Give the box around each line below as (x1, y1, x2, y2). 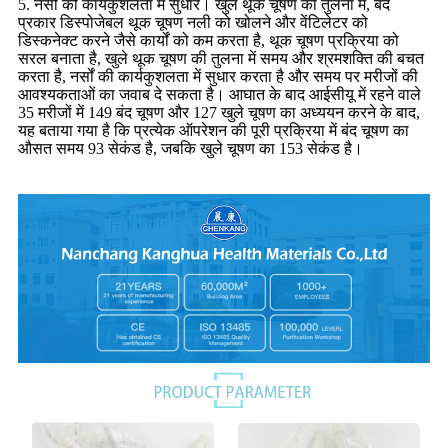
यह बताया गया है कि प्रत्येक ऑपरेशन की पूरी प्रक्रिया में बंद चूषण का (18, 121, 409, 139)
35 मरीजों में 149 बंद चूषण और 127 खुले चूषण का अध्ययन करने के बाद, (18, 103, 420, 121)
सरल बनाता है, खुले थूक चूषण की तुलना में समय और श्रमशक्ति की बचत (18, 49, 424, 67)
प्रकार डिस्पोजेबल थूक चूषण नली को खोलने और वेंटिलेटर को (18, 13, 368, 31)
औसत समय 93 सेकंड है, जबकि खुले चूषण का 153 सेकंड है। (18, 139, 363, 157)
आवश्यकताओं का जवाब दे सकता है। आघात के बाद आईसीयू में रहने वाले (18, 85, 421, 103)
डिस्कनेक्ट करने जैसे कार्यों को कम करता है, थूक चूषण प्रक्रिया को (18, 31, 399, 49)
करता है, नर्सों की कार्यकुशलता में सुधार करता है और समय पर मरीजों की (18, 67, 418, 85)
